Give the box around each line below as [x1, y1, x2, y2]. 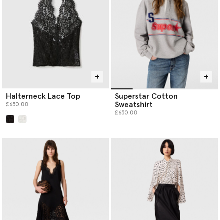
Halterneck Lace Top [6, 92, 80, 101]
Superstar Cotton [115, 92, 178, 101]
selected [9, 124, 36, 131]
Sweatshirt [115, 101, 153, 109]
